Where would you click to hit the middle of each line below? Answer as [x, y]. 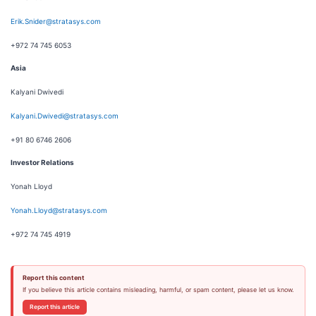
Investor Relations [42, 162]
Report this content [53, 278]
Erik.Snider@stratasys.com [56, 21]
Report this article [54, 307]
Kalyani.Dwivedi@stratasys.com [65, 116]
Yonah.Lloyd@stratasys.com [59, 210]
